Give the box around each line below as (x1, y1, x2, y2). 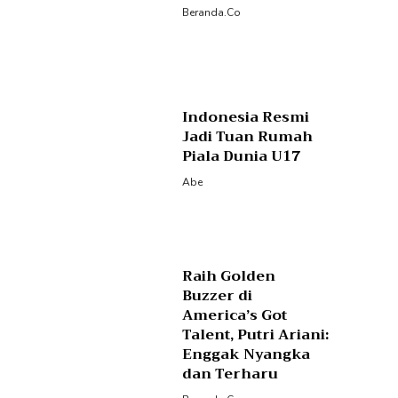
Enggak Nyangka (182, 342, 311, 368)
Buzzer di (182, 283, 253, 309)
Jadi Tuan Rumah (182, 123, 314, 149)
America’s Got (182, 303, 288, 329)
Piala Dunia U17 (182, 143, 301, 169)
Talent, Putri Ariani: (182, 322, 330, 348)
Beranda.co (182, 4, 242, 20)
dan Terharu (182, 362, 279, 387)
